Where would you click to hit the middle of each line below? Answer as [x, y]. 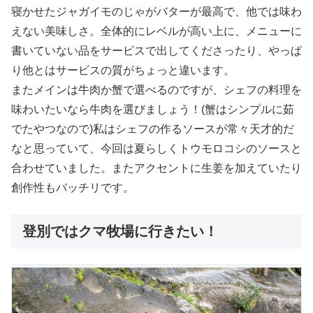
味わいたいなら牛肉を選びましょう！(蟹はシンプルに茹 [153, 109]
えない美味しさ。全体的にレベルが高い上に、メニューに [156, 31]
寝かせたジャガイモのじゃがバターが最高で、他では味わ [156, 11]
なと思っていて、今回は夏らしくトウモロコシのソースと [156, 148]
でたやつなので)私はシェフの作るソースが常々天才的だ [153, 129]
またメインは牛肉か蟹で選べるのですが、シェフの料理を [156, 89]
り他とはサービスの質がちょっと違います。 [123, 70]
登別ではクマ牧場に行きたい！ [120, 231]
